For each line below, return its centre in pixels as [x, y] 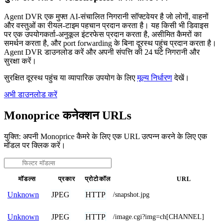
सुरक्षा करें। [20, 61]
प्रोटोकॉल [98, 179]
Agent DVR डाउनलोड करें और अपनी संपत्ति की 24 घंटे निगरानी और [102, 52]
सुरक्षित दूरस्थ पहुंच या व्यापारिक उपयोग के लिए [71, 77]
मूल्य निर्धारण [155, 77]
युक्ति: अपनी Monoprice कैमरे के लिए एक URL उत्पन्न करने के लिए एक [106, 136]
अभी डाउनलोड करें [31, 94]
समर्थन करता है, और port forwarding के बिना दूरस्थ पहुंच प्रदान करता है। [110, 43]
